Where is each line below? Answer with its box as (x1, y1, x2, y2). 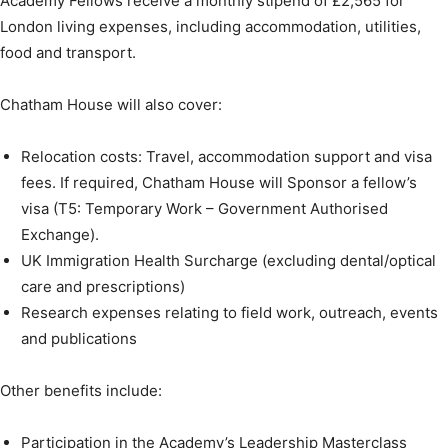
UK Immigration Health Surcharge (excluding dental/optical (21, 251, 436, 271)
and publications (21, 329, 137, 349)
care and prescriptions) (21, 277, 185, 297)
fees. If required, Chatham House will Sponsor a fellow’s (21, 173, 417, 193)
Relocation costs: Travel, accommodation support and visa (21, 147, 432, 167)
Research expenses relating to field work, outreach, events (21, 303, 438, 323)
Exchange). (21, 225, 99, 245)
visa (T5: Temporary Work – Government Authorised (21, 199, 388, 219)
